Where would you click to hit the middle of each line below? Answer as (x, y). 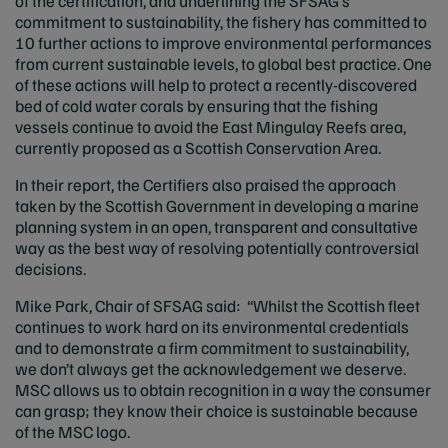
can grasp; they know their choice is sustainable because (216, 410)
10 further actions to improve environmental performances (223, 42)
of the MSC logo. (72, 431)
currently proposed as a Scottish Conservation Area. (198, 147)
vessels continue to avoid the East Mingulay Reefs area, (210, 126)
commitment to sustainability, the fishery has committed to (221, 21)
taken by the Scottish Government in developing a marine (217, 205)
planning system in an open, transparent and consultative (216, 226)
